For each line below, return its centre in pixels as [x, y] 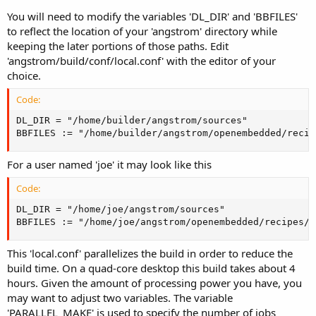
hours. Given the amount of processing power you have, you [154, 282]
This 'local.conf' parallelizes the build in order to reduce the [150, 253]
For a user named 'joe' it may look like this [109, 164]
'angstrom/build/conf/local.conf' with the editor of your [141, 60]
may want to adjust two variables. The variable [120, 297]
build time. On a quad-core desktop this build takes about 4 [151, 268]
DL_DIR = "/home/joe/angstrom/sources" [121, 209]
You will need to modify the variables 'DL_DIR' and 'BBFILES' [152, 16]
